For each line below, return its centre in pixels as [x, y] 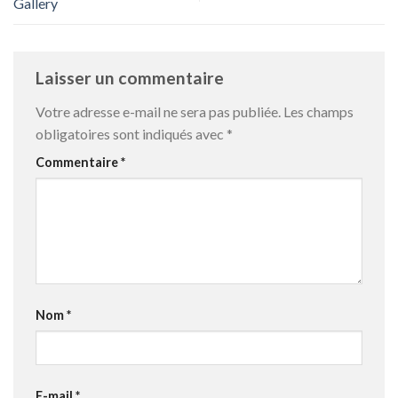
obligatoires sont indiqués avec [131, 134]
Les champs [318, 112]
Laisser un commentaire [131, 78]
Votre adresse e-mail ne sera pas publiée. [158, 112]
